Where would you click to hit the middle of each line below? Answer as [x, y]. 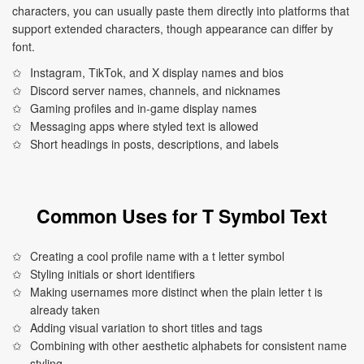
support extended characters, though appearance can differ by [173, 28]
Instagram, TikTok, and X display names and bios [157, 72]
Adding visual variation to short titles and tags [147, 327]
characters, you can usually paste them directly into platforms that [181, 11]
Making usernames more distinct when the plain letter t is [177, 292]
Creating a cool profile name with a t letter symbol [158, 256]
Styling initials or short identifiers [113, 274]
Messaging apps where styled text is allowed [145, 126]
